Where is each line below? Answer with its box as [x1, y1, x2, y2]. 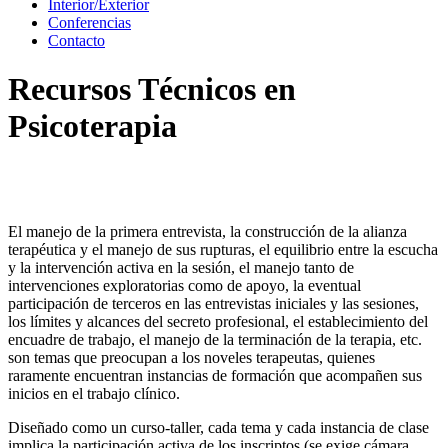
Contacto [48, 32, 105, 49]
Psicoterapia [8, 108, 177, 145]
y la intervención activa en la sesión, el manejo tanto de [8, 258, 354, 276]
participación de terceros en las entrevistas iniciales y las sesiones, [8, 294, 419, 312]
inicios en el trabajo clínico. [8, 384, 180, 402]
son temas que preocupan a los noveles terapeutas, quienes [8, 348, 375, 366]
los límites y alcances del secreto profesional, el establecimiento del [8, 312, 428, 330]
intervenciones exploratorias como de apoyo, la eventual [8, 276, 361, 294]
